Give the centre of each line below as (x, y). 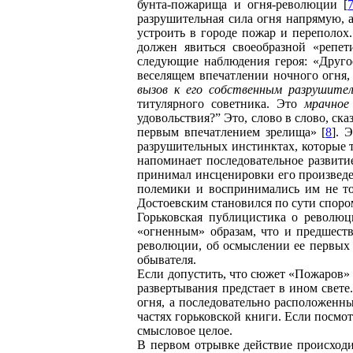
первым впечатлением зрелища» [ (232, 132)
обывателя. (167, 260)
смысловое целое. (185, 331)
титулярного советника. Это (221, 104)
